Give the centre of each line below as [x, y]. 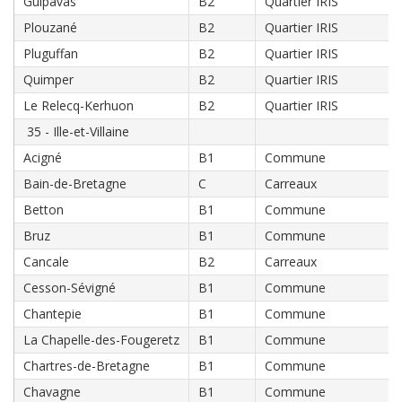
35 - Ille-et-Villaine [76, 131]
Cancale [46, 262]
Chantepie [52, 314]
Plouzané [50, 27]
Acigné [43, 157]
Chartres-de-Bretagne [87, 366]
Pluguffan [51, 53]
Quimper [48, 79]
